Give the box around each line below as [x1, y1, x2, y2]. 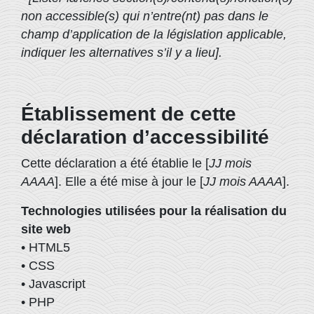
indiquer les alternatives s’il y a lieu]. [21, 46, 222, 60]
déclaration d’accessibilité [21, 126, 269, 148]
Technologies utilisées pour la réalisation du [21, 204, 287, 218]
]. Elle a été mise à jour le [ [55, 175, 203, 189]
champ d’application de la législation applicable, [21, 27, 287, 41]
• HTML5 [21, 240, 70, 254]
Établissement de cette [21, 103, 236, 125]
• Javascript [21, 277, 86, 291]
